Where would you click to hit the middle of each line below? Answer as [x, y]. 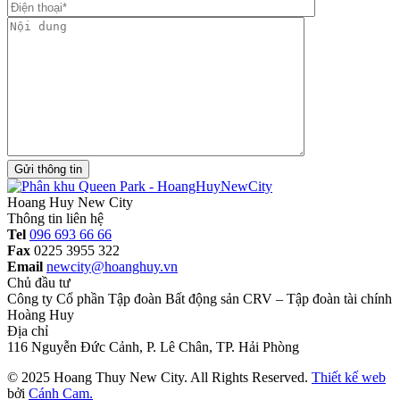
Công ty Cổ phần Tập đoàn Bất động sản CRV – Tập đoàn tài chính [200, 299]
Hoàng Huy [41, 315]
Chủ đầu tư [39, 283]
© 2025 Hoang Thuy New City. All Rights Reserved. [159, 378]
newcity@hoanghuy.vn [112, 267]
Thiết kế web [349, 378]
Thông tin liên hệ [55, 219]
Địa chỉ [28, 331]
